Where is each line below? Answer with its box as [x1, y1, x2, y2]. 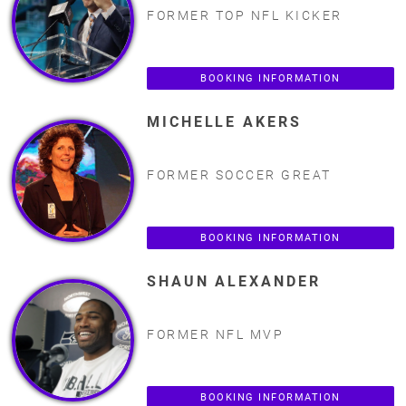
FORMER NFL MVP [147, 326, 284, 342]
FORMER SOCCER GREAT [147, 167, 332, 182]
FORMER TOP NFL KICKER [147, 7, 343, 23]
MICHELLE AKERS [147, 112, 302, 130]
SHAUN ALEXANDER [147, 272, 321, 290]
